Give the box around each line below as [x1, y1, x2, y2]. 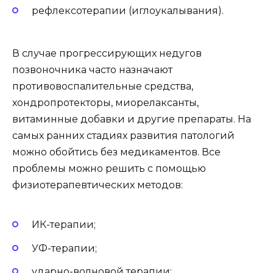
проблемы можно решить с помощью [12, 162, 206, 174]
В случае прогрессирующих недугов [12, 47, 202, 59]
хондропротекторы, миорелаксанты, [12, 96, 199, 108]
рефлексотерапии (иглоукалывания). [32, 4, 224, 16]
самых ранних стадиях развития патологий [12, 129, 235, 141]
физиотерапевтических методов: [12, 179, 183, 191]
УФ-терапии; [32, 242, 97, 254]
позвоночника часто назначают [12, 63, 172, 76]
